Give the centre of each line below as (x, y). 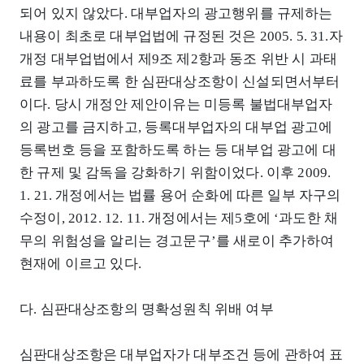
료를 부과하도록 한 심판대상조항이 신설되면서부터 (180, 82)
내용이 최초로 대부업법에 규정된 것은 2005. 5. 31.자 (181, 37)
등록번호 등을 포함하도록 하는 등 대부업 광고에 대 (178, 150)
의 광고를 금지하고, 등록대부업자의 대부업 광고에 (176, 128)
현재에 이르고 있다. (80, 264)
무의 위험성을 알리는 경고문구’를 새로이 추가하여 (177, 241)
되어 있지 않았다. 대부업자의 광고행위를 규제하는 (176, 14)
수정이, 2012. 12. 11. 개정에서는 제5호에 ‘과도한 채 (179, 219)
